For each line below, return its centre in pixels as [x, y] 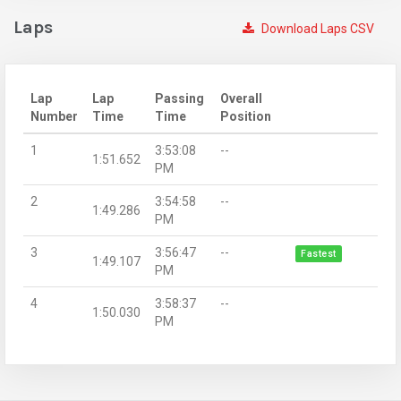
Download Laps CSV [316, 28]
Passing [179, 98]
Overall [241, 98]
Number [54, 116]
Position [246, 116]
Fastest [319, 253]
